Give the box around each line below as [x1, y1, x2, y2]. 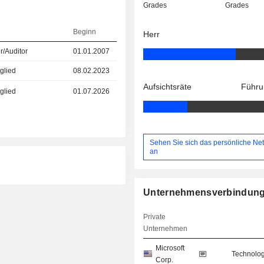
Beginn [73, 28, 97, 36]
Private [143, 213, 166, 222]
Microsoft [156, 244, 185, 253]
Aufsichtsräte [143, 82, 192, 92]
